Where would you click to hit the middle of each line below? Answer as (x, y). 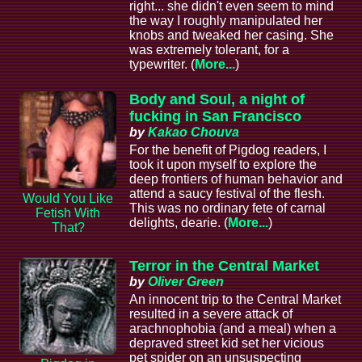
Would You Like (68, 198)
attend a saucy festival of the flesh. (227, 194)
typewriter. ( (162, 65)
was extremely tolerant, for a (209, 50)
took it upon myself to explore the (223, 165)
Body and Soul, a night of (217, 100)
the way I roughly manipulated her (226, 21)
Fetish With (68, 213)
